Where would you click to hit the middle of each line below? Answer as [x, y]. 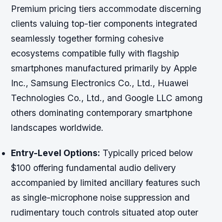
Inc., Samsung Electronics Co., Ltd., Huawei [100, 83]
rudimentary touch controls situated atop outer [105, 212]
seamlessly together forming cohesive [87, 38]
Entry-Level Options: [56, 153]
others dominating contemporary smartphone [102, 112]
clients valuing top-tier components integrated [104, 23]
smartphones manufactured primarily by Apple [104, 68]
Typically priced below [147, 153]
